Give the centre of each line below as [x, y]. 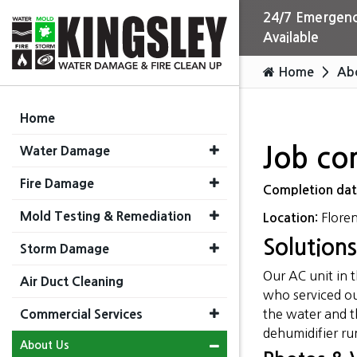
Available [291, 38]
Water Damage [65, 150]
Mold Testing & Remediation [106, 216]
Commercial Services [81, 314]
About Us [45, 345]
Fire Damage [57, 183]
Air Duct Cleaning [72, 281]
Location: [292, 218]
